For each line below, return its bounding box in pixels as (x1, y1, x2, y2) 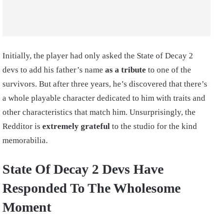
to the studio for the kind (110, 121, 197, 131)
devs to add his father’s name (2, 65, 105, 74)
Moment (2, 199, 51, 215)
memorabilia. (2, 135, 48, 145)
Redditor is (2, 121, 42, 131)
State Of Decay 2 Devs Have (2, 161, 163, 177)
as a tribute (105, 65, 146, 74)
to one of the (146, 65, 191, 74)
